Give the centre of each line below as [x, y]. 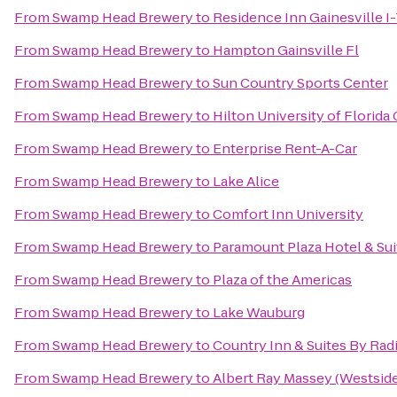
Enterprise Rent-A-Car [285, 148]
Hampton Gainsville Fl [286, 50]
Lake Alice [246, 181]
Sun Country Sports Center [300, 83]
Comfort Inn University [288, 214]
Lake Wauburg [259, 312]
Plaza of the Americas [282, 280]
